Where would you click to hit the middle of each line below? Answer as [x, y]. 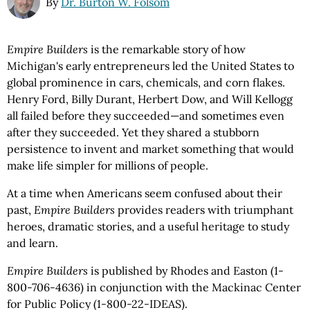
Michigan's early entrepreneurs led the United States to [151, 66]
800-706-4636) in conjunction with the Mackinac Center [154, 287]
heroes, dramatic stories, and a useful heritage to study [148, 226]
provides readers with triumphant [204, 210]
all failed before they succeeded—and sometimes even [146, 116]
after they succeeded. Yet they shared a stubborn [133, 132]
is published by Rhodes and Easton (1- [186, 271]
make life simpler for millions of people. [108, 165]
